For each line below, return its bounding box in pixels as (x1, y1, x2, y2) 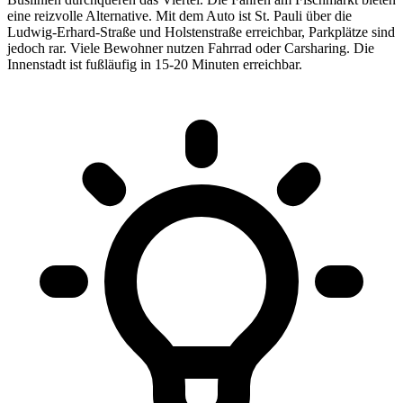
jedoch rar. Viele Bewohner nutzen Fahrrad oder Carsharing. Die (7, 40, 374, 56)
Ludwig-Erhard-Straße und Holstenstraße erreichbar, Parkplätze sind (7, 23, 395, 40)
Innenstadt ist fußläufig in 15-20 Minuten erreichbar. (7, 56, 302, 72)
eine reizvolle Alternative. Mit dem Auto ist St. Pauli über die (7, 7, 352, 23)
